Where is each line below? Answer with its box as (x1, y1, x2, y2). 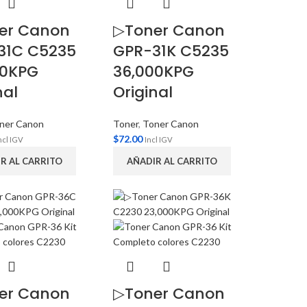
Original (113, 82, 173, 103)
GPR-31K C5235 (113, 40, 230, 62)
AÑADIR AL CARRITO (127, 156, 218, 167)
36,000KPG (113, 61, 195, 82)
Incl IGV (145, 135, 173, 144)
